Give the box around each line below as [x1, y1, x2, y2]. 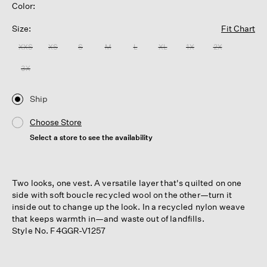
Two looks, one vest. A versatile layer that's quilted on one [12, 177, 242, 188]
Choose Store [30, 116, 82, 127]
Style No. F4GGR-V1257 [12, 225, 105, 235]
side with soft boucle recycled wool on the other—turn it [12, 189, 232, 200]
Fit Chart [221, 23, 255, 34]
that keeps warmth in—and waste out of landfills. [12, 213, 204, 223]
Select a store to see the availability [30, 132, 153, 142]
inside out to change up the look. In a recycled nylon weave [12, 201, 246, 212]
